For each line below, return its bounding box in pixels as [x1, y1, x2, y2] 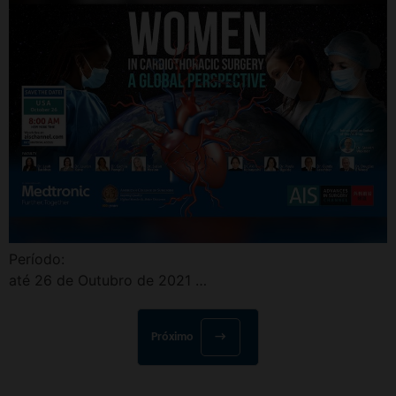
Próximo [151, 331, 196, 345]
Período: [9, 250, 65, 269]
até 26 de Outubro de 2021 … [9, 271, 207, 290]
